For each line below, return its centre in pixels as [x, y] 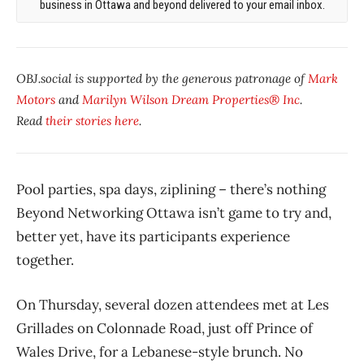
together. [45, 260]
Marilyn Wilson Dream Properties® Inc [191, 100]
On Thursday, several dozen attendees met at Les [173, 305]
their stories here [92, 121]
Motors [36, 100]
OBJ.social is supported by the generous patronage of [162, 79]
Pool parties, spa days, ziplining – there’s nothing [171, 190]
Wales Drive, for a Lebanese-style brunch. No [160, 352]
